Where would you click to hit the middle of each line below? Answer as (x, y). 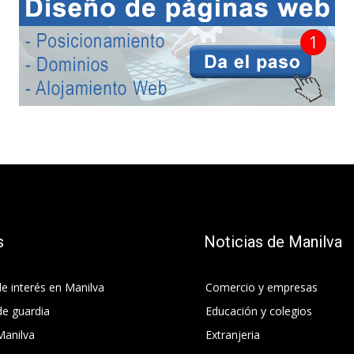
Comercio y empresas (262, 287)
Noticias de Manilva (273, 241)
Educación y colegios (259, 311)
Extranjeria (233, 334)
